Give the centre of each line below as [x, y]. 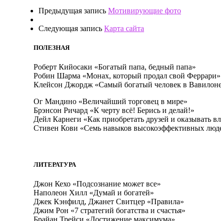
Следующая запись [70, 29]
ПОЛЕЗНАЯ [52, 48]
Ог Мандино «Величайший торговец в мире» [110, 102]
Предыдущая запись [72, 11]
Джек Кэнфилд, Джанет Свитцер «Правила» [109, 201]
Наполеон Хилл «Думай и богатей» [94, 192]
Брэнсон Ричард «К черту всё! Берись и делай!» [114, 110]
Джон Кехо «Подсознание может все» [97, 184]
